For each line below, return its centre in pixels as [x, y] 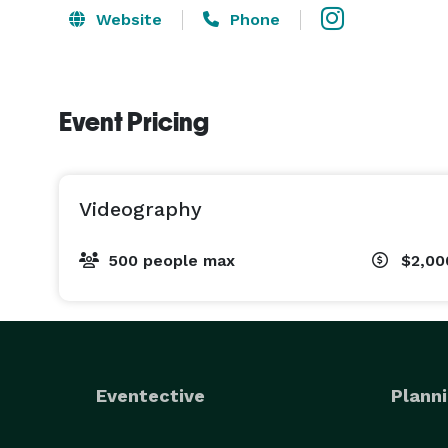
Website [126, 19]
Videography [140, 209]
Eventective [150, 395]
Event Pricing [134, 122]
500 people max [171, 260]
